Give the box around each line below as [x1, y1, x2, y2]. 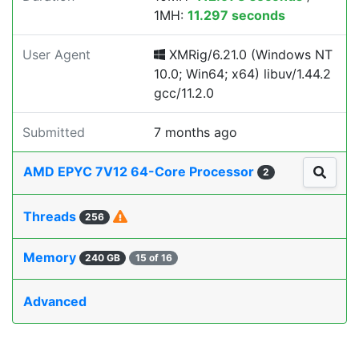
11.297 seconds [188, 7, 285, 23]
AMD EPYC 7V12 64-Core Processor [23, 163, 257, 180]
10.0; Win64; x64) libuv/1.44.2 [154, 66, 331, 82]
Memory [23, 249, 79, 266]
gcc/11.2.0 [154, 85, 214, 101]
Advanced [23, 293, 87, 310]
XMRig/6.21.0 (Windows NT [165, 46, 333, 63]
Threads [23, 208, 79, 225]
